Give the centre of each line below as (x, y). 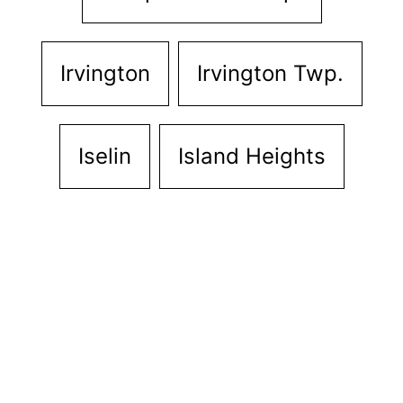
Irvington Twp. (270, 73)
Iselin (104, 156)
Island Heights (251, 156)
